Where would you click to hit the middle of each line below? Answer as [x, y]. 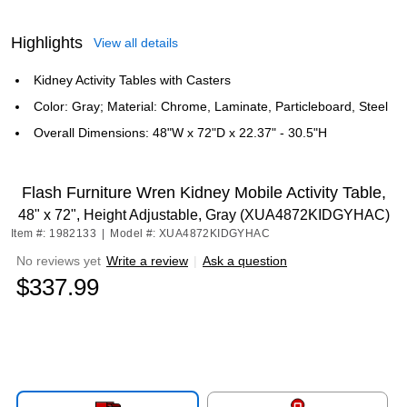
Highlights [47, 43]
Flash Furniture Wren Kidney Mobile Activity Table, [203, 193]
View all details [136, 43]
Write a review [147, 261]
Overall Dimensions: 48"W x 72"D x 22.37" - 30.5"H [180, 133]
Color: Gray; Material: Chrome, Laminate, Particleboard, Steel [211, 106]
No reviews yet [59, 261]
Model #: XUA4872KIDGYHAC [190, 233]
